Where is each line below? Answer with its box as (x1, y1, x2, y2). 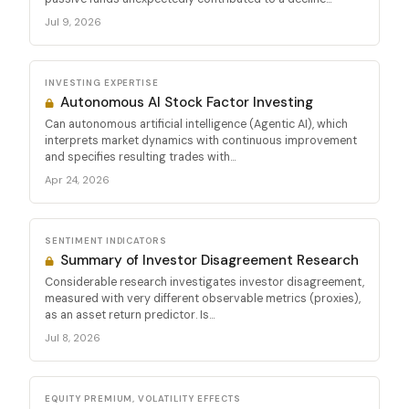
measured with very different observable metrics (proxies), (45, 290, 361, 306)
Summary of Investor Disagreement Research (57, 250, 360, 269)
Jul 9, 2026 (45, 15, 101, 28)
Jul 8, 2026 (45, 330, 100, 344)
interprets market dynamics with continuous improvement (45, 132, 357, 148)
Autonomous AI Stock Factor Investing (57, 92, 314, 111)
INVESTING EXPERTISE (45, 76, 160, 89)
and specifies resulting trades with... (45, 149, 236, 164)
